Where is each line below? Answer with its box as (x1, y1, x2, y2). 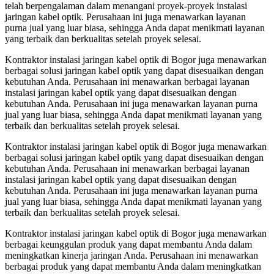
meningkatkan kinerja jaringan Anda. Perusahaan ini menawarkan (5, 250, 258, 261)
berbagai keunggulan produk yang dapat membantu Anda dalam (5, 239, 252, 250)
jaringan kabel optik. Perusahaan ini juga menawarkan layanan (5, 11, 246, 22)
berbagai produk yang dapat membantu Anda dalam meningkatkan (5, 261, 261, 272)
